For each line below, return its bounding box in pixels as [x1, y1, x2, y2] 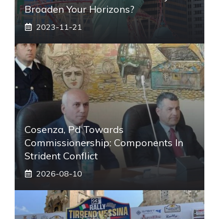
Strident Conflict [24, 149, 98, 162]
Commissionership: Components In [24, 136, 183, 149]
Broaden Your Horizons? [24, 2, 134, 15]
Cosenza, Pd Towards [24, 123, 124, 135]
